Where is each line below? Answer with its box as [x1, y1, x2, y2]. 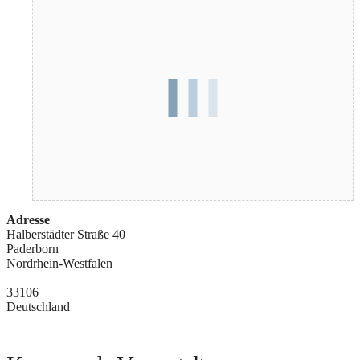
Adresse [6, 213, 50, 227]
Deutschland [6, 300, 70, 314]
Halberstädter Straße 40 [6, 227, 125, 242]
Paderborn [6, 242, 59, 256]
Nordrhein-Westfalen [6, 256, 112, 271]
